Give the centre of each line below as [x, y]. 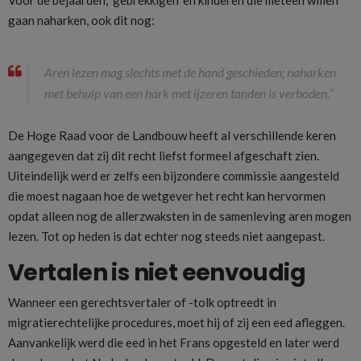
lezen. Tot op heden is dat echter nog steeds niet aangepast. [166, 236]
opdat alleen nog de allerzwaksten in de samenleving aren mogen [180, 216]
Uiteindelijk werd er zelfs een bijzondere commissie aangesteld [174, 175]
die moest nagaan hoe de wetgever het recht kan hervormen [167, 195]
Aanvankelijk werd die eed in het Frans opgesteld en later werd [174, 342]
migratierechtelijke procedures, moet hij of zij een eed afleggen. [176, 322]
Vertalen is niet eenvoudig [157, 273]
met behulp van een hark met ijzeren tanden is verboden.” [189, 93]
